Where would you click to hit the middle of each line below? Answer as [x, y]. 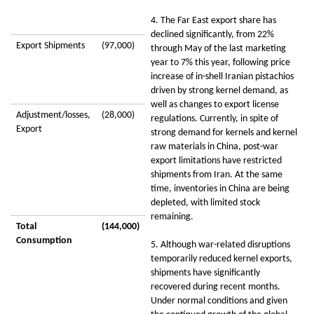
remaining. [172, 217]
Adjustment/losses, [53, 115]
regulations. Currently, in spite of [214, 119]
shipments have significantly [205, 273]
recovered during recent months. [216, 287]
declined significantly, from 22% [212, 35]
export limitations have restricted [216, 161]
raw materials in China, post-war [214, 147]
